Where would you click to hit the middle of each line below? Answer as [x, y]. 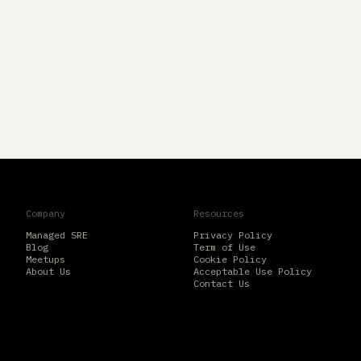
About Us [48, 271]
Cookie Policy [230, 259]
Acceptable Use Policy [253, 271]
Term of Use [224, 247]
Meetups [46, 259]
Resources [219, 213]
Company [46, 213]
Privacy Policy [233, 235]
